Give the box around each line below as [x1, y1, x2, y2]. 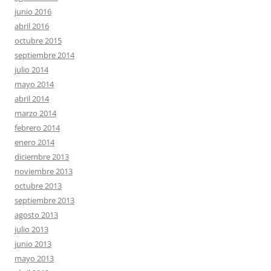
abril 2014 [15, 93, 49, 105]
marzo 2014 [15, 108, 56, 119]
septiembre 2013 [15, 195, 74, 206]
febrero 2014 [15, 122, 60, 134]
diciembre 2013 [15, 151, 69, 163]
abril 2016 [15, 21, 49, 32]
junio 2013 [15, 238, 51, 250]
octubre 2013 [15, 180, 62, 192]
